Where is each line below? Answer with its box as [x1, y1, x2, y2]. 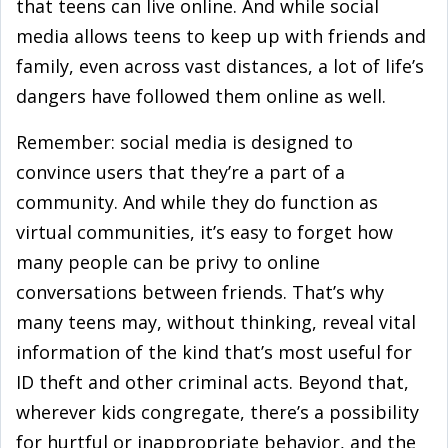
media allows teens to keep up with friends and [16, 24, 426, 48]
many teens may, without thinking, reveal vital [16, 310, 416, 334]
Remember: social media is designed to [16, 130, 353, 154]
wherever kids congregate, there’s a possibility [16, 400, 419, 424]
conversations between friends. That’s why [16, 280, 384, 304]
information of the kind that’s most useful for [16, 340, 412, 364]
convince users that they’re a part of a [16, 160, 345, 184]
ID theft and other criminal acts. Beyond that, [16, 370, 409, 394]
